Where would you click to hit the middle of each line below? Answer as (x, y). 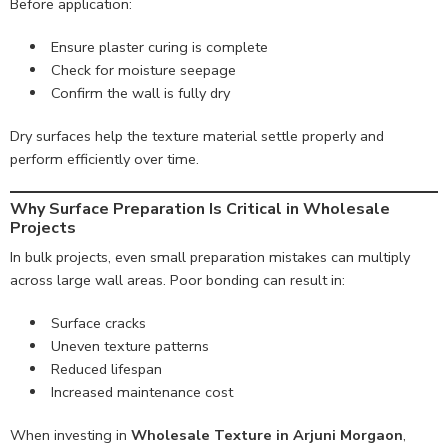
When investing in (70, 434)
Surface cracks (98, 322)
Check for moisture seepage (143, 69)
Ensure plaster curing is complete (159, 46)
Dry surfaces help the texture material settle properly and (197, 135)
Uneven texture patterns (129, 345)
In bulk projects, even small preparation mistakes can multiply (210, 256)
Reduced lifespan (106, 368)
